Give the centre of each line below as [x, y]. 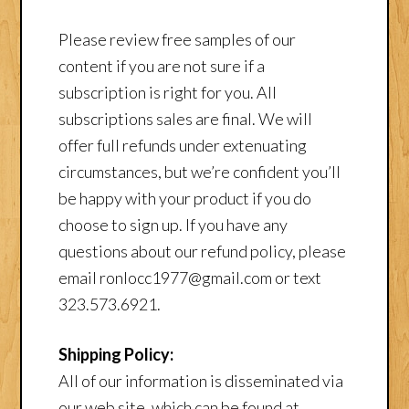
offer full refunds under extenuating [183, 145]
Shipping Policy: [116, 354]
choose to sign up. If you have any [173, 224]
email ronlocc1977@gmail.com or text [190, 277]
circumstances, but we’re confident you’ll [200, 171]
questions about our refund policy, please [203, 251]
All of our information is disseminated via [201, 380]
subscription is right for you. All [168, 92]
